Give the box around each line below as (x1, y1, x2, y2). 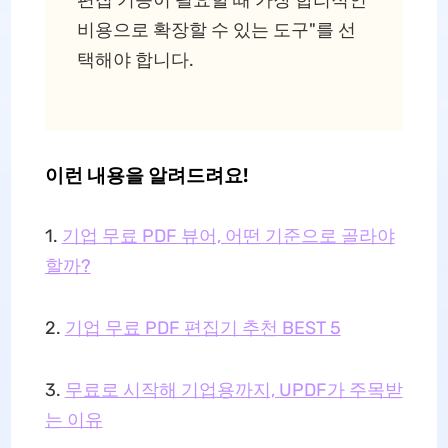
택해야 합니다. (76, 49, 194, 71)
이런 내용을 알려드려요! (44, 163, 248, 187)
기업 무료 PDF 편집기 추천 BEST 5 (64, 317, 341, 339)
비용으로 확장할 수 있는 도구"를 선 (76, 19, 356, 41)
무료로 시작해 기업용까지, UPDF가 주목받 (64, 379, 403, 401)
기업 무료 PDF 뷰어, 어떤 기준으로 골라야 (61, 225, 395, 247)
